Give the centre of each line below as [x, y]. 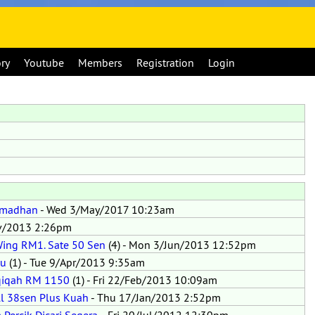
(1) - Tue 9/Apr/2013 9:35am [76, 262]
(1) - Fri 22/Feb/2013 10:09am [143, 280]
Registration [165, 63]
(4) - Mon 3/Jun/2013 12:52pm [181, 245]
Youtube [44, 63]
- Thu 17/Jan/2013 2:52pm [155, 297]
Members [100, 63]
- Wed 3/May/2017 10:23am [106, 210]
